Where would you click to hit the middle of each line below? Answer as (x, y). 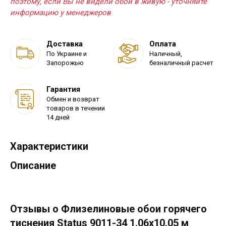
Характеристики (49, 146)
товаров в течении (76, 108)
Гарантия (63, 89)
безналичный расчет (181, 63)
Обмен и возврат (73, 99)
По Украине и (67, 53)
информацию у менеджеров (61, 12)
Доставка (65, 44)
